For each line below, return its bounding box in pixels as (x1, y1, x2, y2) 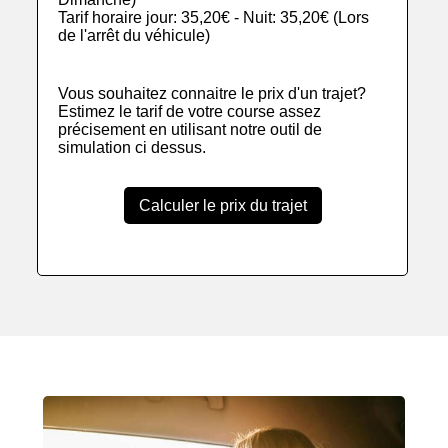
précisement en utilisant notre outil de (58, 121, 323, 139)
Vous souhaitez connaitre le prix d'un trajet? (58, 85, 367, 103)
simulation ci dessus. (58, 139, 207, 157)
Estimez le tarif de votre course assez (58, 103, 322, 121)
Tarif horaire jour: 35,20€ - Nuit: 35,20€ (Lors (58, 9, 370, 27)
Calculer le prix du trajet (138, 197, 307, 215)
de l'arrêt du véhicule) (58, 27, 211, 45)
